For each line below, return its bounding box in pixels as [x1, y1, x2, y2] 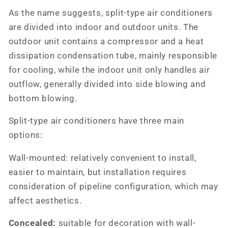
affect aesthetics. [8, 195, 82, 206]
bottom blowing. [8, 93, 77, 103]
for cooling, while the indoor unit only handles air [8, 65, 210, 75]
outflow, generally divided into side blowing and [8, 79, 206, 89]
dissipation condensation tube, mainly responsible [8, 50, 217, 61]
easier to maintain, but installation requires [8, 167, 187, 177]
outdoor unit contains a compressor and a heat [8, 36, 204, 46]
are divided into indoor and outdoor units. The [8, 22, 198, 32]
